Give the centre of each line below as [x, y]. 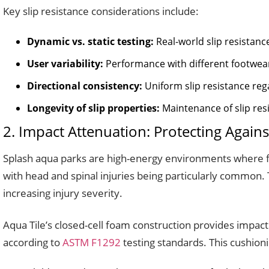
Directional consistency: [85, 86]
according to [33, 242]
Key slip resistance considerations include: [101, 11]
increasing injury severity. [63, 193]
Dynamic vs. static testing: [90, 41]
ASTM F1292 [92, 242]
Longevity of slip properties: [93, 108]
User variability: [65, 64]
